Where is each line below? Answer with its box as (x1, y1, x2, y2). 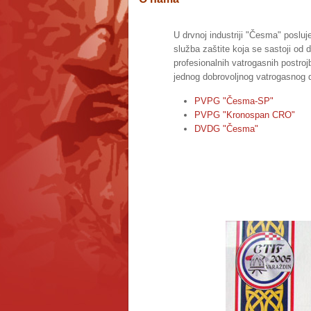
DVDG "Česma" (194, 124, 258, 134)
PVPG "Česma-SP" (194, 96, 274, 106)
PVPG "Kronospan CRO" (194, 110, 295, 120)
